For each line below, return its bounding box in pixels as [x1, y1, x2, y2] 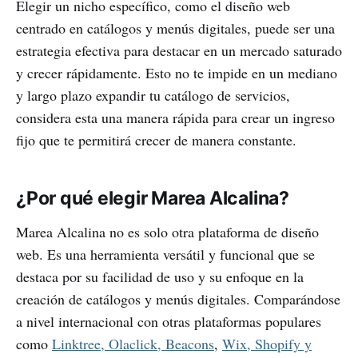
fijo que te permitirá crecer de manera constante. [16, 130, 296, 150]
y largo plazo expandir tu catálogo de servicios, [16, 86, 290, 105]
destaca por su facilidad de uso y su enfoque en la [16, 267, 304, 287]
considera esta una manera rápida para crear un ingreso [16, 108, 335, 128]
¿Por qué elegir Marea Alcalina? [16, 187, 289, 210]
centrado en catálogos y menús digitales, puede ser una [16, 18, 335, 38]
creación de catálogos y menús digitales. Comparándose [16, 289, 340, 309]
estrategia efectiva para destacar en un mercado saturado [16, 41, 342, 61]
